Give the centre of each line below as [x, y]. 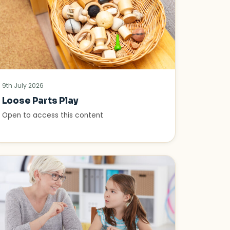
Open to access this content [52, 116]
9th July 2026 [23, 86]
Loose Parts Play [40, 101]
